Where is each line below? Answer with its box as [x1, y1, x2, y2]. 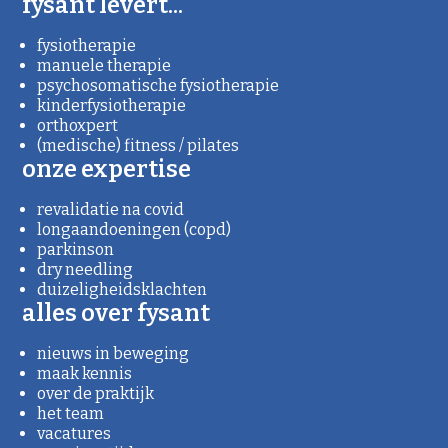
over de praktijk [37, 384, 155, 404]
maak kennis [37, 364, 133, 384]
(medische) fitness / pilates [37, 136, 240, 156]
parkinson [37, 240, 115, 260]
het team [37, 404, 105, 424]
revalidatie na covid [37, 200, 185, 220]
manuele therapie [37, 56, 172, 76]
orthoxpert [37, 116, 119, 136]
